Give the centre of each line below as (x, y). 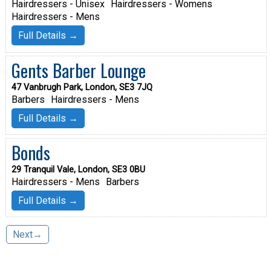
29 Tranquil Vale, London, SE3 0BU (78, 169)
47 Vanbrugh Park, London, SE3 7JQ (82, 87)
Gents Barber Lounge (78, 70)
